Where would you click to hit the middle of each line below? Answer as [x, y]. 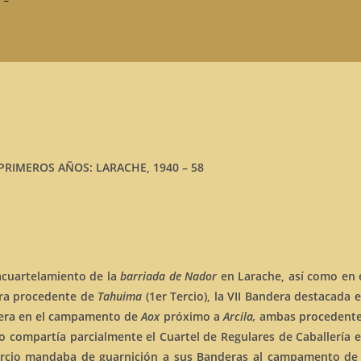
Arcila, [239, 316]
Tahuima [122, 296]
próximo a [193, 316]
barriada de [151, 276]
